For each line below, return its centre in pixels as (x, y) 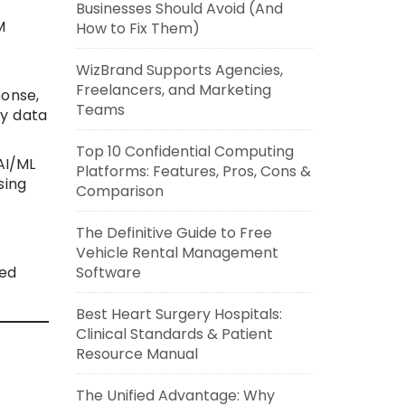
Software (108, 273)
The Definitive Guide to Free (174, 233)
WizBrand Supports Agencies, (179, 70)
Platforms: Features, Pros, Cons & (193, 171)
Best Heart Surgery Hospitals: (179, 314)
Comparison (119, 191)
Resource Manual (137, 354)
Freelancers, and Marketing (173, 90)
